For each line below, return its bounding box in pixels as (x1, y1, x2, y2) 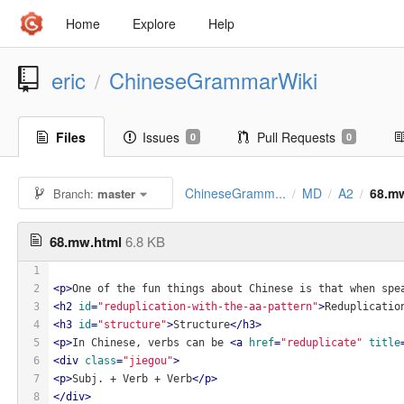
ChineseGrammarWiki (109, 65, 317, 96)
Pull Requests (257, 128, 335, 146)
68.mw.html (50, 231, 122, 252)
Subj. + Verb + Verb (72, 372, 192, 385)
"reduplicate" (280, 335, 363, 349)
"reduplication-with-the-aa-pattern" (97, 299, 318, 313)
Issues (142, 128, 179, 146)
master (97, 185, 136, 202)
